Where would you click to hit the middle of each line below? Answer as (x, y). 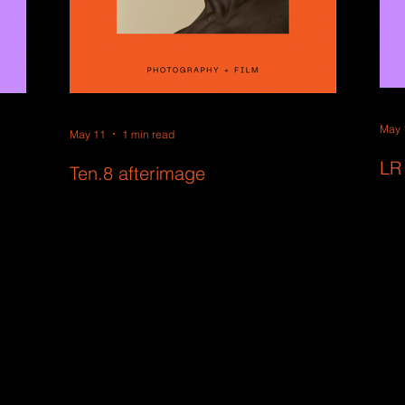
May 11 (88, 134)
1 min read (148, 134)
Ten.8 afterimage (137, 173)
